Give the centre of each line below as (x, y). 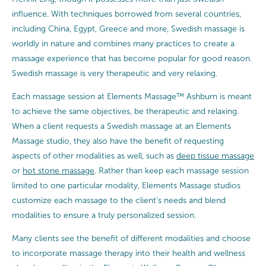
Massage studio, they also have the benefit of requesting (118, 141)
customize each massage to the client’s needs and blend (119, 200)
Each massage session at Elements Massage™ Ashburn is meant (132, 96)
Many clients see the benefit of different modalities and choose (131, 238)
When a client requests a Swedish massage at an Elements (121, 126)
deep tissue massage (215, 156)
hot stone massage (58, 170)
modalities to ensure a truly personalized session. (104, 215)
